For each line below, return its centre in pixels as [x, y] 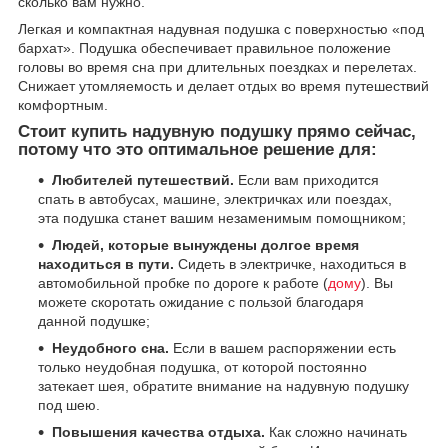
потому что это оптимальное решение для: [197, 149]
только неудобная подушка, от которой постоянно [202, 366]
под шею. [69, 404]
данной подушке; [94, 320]
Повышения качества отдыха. [158, 431]
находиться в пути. [106, 263]
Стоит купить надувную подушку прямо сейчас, [217, 131]
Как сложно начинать [336, 431]
